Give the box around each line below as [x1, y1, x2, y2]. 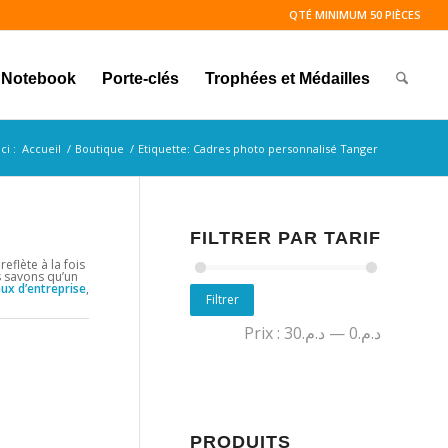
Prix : [244, 321, 284, 344]
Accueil [22, 141, 61, 156]
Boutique [75, 141, 124, 156]
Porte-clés [101, 70, 179, 87]
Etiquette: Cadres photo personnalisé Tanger [138, 141, 378, 156]
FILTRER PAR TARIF [190, 228, 381, 248]
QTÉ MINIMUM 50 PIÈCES [289, 7, 422, 22]
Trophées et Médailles [204, 70, 370, 87]
